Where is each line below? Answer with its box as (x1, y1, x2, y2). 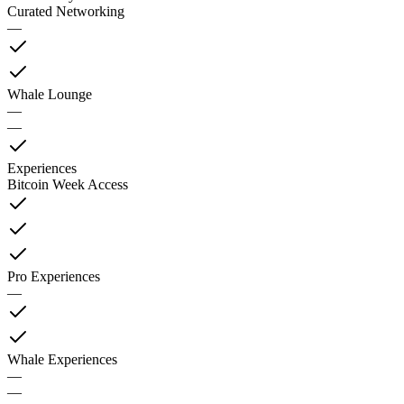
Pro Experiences (7, 269, 100, 285)
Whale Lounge (7, 87, 92, 103)
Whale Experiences (7, 352, 117, 368)
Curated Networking (7, 4, 124, 20)
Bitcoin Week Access (7, 177, 128, 193)
